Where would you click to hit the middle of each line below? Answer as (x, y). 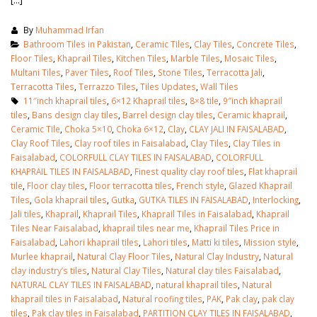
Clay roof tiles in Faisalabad (130, 143)
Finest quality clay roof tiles (189, 171)
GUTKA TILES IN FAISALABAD (194, 199)
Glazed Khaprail (260, 185)
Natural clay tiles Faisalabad (222, 270)
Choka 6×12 (140, 128)
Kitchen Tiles (141, 58)
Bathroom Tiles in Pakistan (77, 44)
